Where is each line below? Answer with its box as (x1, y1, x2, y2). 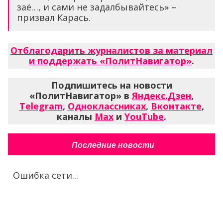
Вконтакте (150, 100, 202, 112)
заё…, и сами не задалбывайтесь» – (17, 1, 176, 13)
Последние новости (71, 141, 154, 150)
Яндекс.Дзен (132, 90, 191, 102)
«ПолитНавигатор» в (29, 90, 132, 102)
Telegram (19, 100, 63, 112)
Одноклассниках (67, 100, 146, 112)
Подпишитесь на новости (51, 79, 172, 92)
